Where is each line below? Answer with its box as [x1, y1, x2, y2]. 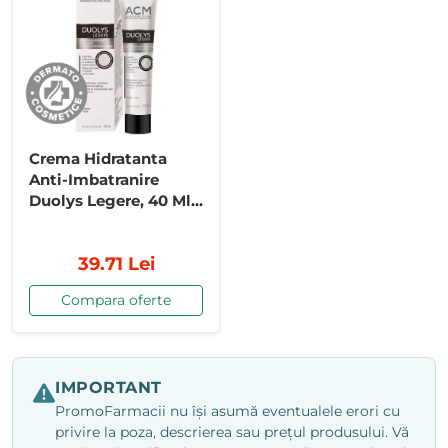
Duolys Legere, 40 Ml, [29, 191, 195, 211]
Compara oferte [61, 291, 171, 310]
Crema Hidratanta [29, 149, 167, 169]
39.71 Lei [77, 253, 155, 275]
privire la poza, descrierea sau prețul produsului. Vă [55, 423, 409, 442]
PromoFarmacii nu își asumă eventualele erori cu [55, 402, 400, 421]
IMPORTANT [55, 378, 162, 398]
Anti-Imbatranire [29, 170, 159, 190]
